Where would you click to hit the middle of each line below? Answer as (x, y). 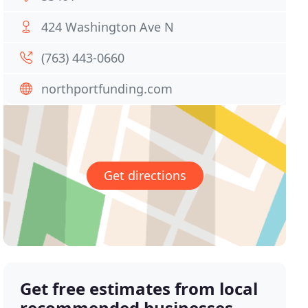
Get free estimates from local (139, 289)
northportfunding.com (107, 89)
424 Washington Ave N (108, 27)
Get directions (145, 176)
